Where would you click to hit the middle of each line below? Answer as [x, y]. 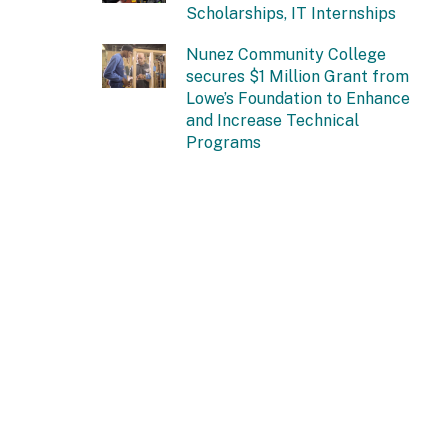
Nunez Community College [286, 54]
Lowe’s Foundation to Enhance [298, 98]
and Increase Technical [272, 120]
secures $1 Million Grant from [297, 76]
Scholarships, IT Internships [291, 13]
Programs [223, 142]
